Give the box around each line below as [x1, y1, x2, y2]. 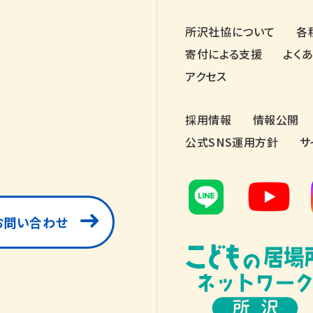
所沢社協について [185, 22, 276, 40]
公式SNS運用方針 [185, 133, 279, 150]
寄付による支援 [185, 45, 263, 62]
